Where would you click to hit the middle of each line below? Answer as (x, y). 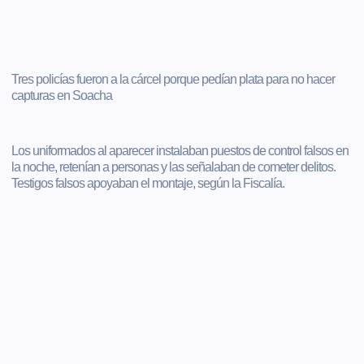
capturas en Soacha (62, 95)
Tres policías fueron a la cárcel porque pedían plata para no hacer (173, 79)
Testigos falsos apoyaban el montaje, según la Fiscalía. (148, 183)
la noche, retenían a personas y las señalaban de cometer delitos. (174, 167)
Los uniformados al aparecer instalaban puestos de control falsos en (180, 150)
